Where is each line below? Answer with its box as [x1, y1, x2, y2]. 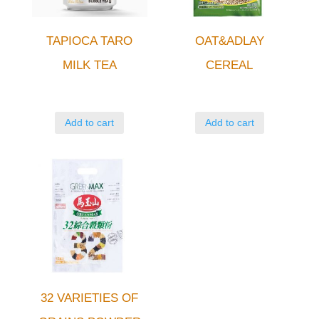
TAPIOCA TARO [46, 34, 133, 48]
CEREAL [206, 58, 253, 73]
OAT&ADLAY [194, 34, 264, 48]
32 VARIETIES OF [41, 291, 139, 305]
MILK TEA [62, 58, 117, 73]
